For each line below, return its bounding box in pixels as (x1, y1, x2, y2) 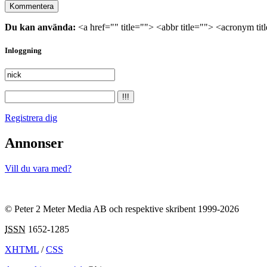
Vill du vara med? (5, 163, 72, 173)
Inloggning (5, 45, 42, 55)
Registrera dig (5, 112, 57, 123)
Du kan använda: (5, 21, 76, 32)
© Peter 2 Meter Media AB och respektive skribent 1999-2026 (5, 203, 239, 214)
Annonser (5, 135, 64, 151)
